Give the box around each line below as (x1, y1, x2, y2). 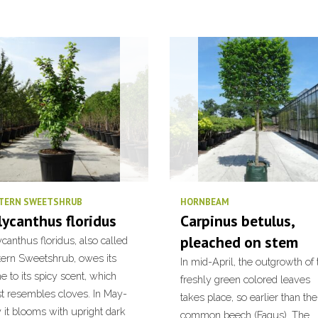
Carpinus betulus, (180, 211, 295, 231)
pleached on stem (180, 232, 298, 252)
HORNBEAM (180, 196, 229, 208)
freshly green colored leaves (180, 273, 310, 285)
